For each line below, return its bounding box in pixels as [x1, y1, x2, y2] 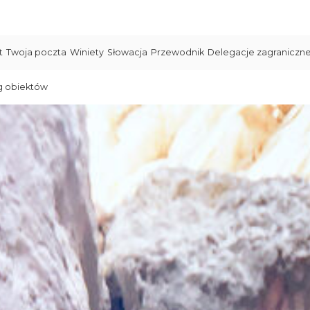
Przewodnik [151, 47, 204, 57]
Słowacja [107, 47, 147, 57]
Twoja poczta [6, 47, 66, 57]
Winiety [70, 47, 104, 57]
